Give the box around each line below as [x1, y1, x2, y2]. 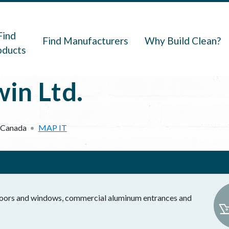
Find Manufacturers [42, 35, 129, 47]
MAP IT [38, 123, 67, 132]
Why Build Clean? [145, 35, 221, 47]
